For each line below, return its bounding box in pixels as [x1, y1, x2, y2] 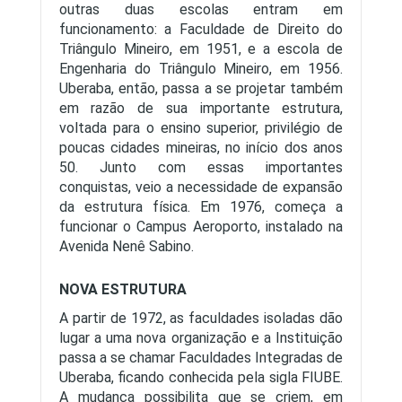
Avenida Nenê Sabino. [58, 238, 194, 255]
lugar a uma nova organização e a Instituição [58, 329, 344, 346]
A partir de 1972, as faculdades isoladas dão [58, 310, 344, 327]
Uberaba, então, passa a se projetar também [58, 80, 344, 97]
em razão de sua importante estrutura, [58, 100, 344, 117]
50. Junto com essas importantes [58, 159, 344, 176]
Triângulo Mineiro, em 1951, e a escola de [58, 40, 344, 57]
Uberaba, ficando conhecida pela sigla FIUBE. [58, 369, 344, 386]
